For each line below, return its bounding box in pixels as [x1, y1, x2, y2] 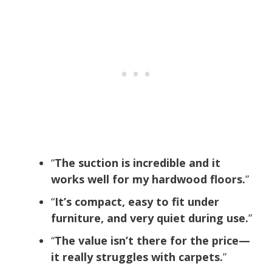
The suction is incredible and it [55, 155, 220, 170]
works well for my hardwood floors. [51, 171, 245, 186]
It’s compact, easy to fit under [55, 194, 219, 209]
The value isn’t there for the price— [55, 233, 250, 248]
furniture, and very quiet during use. [51, 210, 248, 225]
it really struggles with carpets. [51, 249, 223, 264]
